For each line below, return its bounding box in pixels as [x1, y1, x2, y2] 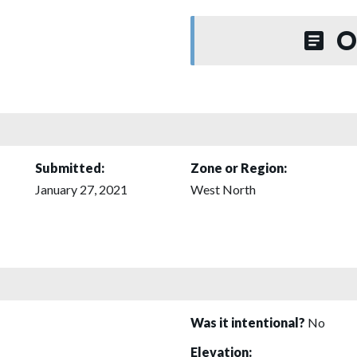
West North [190, 181, 256, 197]
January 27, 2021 [35, 181, 127, 197]
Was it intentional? [190, 314, 308, 330]
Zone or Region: [190, 159, 287, 175]
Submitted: [35, 159, 104, 175]
